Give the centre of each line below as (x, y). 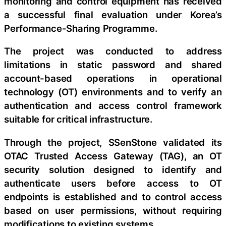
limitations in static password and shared (113, 65)
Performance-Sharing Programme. (81, 28)
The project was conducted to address (113, 51)
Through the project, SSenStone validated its (113, 142)
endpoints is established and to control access (113, 196)
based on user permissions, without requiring (113, 210)
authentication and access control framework (113, 106)
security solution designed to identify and (113, 169)
